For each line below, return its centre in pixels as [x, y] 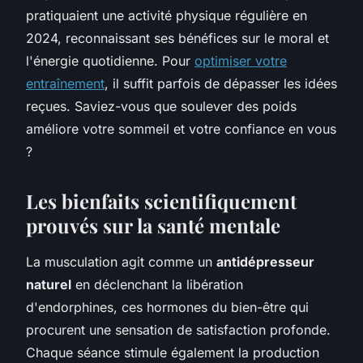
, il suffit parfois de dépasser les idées [221, 83]
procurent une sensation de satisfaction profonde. [178, 329]
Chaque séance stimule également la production [173, 352]
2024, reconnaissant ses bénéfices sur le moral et [177, 38]
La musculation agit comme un [121, 261]
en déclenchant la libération [157, 284]
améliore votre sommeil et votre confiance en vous [181, 128]
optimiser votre [241, 60]
